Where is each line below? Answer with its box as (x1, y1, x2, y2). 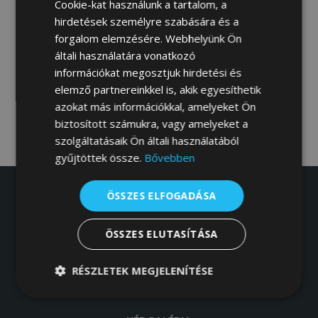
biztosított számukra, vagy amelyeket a (55, 116, 248, 131)
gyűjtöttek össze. (55, 150, 145, 165)
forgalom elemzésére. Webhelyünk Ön (55, 31, 242, 45)
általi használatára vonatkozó (55, 48, 196, 62)
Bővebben (144, 150, 195, 165)
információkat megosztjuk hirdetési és (55, 65, 242, 79)
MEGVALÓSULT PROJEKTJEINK (79, 253, 238, 270)
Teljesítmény (178, 292, 246, 307)
